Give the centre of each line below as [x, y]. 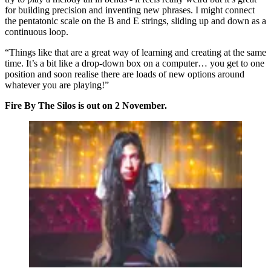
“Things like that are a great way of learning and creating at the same [135, 53]
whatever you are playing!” [57, 85]
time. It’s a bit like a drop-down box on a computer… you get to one [135, 64]
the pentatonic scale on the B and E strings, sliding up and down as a [135, 21]
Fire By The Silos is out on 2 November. [86, 106]
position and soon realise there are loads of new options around [125, 74]
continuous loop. [37, 32]
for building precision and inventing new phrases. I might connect [130, 10]
